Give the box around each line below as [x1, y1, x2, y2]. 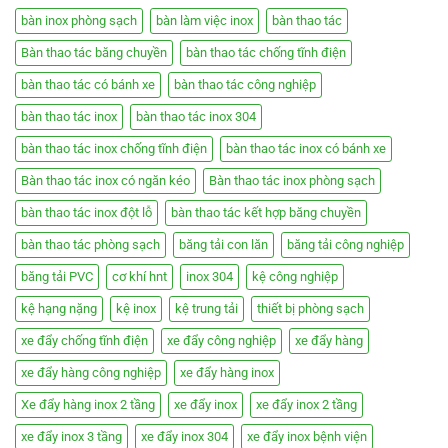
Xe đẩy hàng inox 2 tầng [21, 397, 155, 413]
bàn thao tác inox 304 [136, 109, 256, 125]
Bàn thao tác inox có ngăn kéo [21, 173, 190, 189]
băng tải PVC [21, 269, 93, 285]
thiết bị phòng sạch [257, 301, 364, 317]
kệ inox [116, 301, 156, 317]
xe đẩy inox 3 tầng [21, 429, 122, 445]
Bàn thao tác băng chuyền [21, 45, 167, 61]
